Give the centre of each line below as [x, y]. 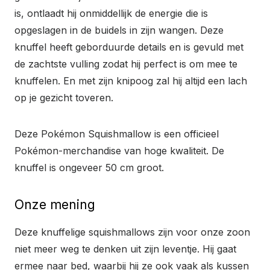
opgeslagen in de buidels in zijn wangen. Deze [119, 30]
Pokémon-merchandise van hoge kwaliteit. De [119, 151]
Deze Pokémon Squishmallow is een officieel [117, 134]
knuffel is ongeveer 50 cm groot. [89, 168]
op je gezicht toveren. [64, 98]
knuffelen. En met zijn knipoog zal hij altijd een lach [131, 81]
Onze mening [55, 205]
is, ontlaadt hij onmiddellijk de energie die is [111, 14]
